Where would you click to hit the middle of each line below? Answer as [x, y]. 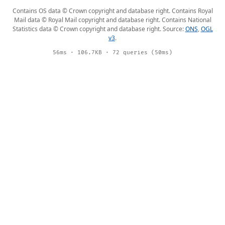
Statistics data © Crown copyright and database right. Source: [99, 29]
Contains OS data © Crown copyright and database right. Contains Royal [113, 11]
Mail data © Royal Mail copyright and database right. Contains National [113, 20]
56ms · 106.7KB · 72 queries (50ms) [113, 52]
